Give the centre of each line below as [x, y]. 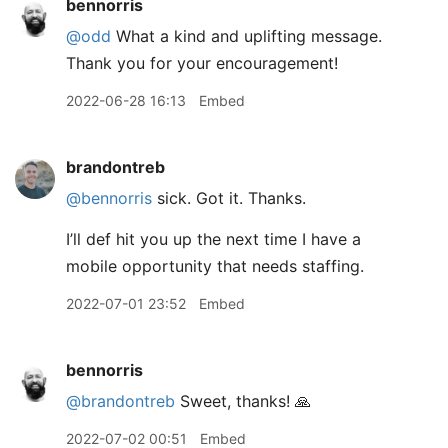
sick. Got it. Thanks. [229, 197]
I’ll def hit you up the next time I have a [213, 238]
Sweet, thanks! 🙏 [243, 400]
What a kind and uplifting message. [246, 35]
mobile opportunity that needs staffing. [215, 265]
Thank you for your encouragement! [202, 62]
